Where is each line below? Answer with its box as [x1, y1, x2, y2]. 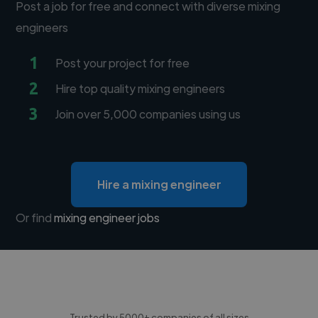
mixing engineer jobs [54, 210, 160, 225]
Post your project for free [55, 55, 190, 70]
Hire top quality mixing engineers [55, 81, 226, 96]
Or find [16, 210, 55, 225]
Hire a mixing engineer [97, 177, 221, 192]
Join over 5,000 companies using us [55, 106, 241, 121]
